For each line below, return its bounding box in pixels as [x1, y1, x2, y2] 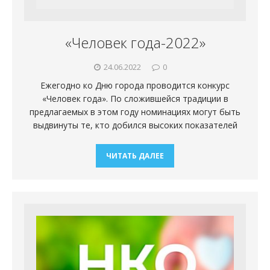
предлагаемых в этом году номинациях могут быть [30, 106, 240, 118]
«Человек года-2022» [64, 33, 206, 53]
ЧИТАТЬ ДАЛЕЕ [106, 151, 164, 162]
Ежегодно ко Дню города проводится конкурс [40, 80, 230, 92]
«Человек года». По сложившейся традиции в [42, 93, 228, 105]
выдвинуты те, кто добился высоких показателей [33, 119, 237, 131]
